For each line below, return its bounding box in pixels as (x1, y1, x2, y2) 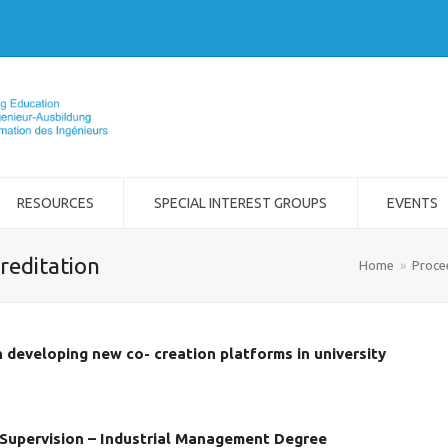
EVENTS (387, 195, 439, 211)
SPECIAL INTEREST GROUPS (153, 195, 327, 211)
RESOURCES (16, 195, 94, 211)
